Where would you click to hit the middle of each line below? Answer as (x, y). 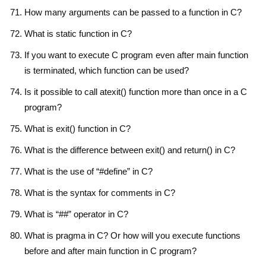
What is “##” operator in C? (76, 214)
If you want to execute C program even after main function (136, 55)
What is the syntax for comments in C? (100, 192)
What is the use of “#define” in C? (88, 171)
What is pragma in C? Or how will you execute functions (132, 235)
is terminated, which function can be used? (107, 70)
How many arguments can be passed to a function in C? (133, 12)
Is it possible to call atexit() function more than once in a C (136, 91)
